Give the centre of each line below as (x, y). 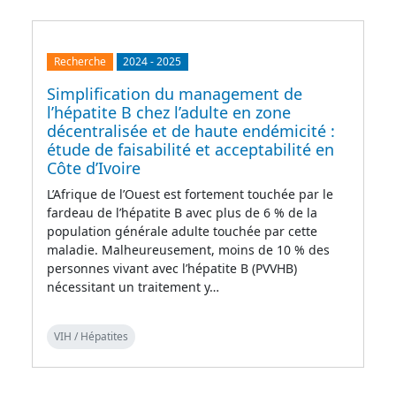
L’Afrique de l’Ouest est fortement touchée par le (190, 194)
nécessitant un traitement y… (133, 287)
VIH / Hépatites (91, 337)
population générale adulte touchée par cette (182, 232)
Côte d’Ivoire (94, 168)
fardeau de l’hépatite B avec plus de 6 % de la (182, 213)
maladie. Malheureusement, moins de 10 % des (188, 250)
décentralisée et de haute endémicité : (191, 131)
